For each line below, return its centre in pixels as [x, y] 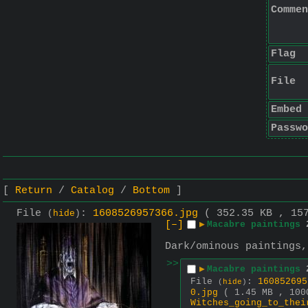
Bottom [151, 190]
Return [34, 190]
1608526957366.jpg [145, 213]
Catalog [92, 190]
